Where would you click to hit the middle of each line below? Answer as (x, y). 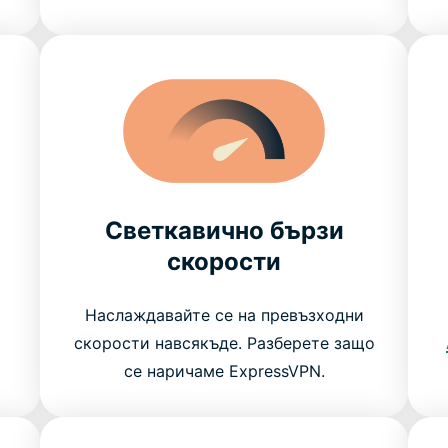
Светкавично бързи (224, 230)
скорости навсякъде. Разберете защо (224, 342)
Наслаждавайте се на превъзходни (224, 314)
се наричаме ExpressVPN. (224, 370)
